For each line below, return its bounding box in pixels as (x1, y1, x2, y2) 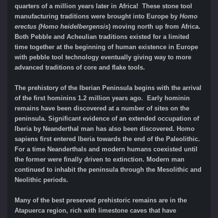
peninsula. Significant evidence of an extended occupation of (15, 115, 199, 123)
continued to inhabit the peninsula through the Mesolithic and (15, 166, 201, 174)
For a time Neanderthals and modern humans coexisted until (15, 145, 198, 153)
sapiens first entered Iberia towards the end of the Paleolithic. (15, 135, 200, 143)
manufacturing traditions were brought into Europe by (15, 13, 180, 20)
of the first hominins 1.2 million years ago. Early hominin (15, 94, 190, 102)
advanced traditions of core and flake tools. (15, 64, 147, 72)
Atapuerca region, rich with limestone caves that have (15, 207, 176, 215)
